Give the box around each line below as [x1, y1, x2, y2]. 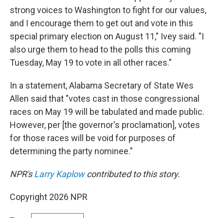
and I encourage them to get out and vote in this [10, 18, 193, 28]
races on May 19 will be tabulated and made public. [10, 107, 204, 117]
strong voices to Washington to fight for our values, [10, 5, 206, 15]
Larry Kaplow [34, 169, 85, 179]
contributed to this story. [85, 169, 180, 179]
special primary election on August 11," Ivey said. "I [10, 31, 204, 41]
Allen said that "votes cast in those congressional [10, 93, 200, 104]
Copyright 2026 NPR [10, 192, 88, 202]
